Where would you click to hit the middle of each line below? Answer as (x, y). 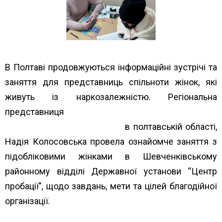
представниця (46, 111)
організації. (28, 201)
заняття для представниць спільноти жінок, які (111, 82)
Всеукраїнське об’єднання (152, 111)
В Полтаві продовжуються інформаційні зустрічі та (111, 67)
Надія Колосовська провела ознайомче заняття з (111, 141)
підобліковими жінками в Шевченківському (111, 156)
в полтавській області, (169, 126)
